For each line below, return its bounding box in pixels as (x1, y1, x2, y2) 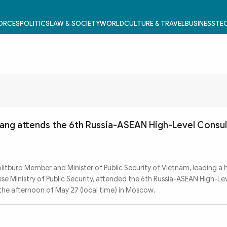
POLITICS (19, 19, 50, 28)
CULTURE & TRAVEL (124, 19, 185, 28)
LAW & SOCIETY (49, 19, 100, 28)
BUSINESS (184, 19, 215, 28)
